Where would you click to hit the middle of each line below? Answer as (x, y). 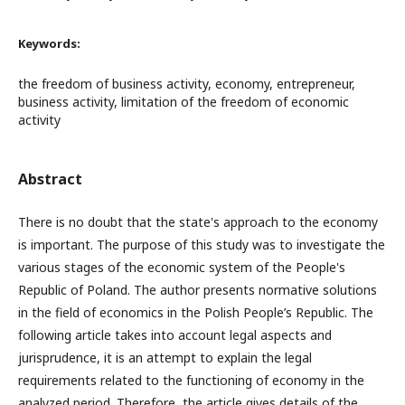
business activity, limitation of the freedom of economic (184, 101)
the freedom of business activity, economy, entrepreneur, (187, 83)
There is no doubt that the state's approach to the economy (198, 221)
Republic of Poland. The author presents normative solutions (198, 289)
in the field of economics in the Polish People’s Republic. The (196, 312)
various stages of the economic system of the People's (182, 267)
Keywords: (49, 43)
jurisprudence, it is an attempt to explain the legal (165, 357)
